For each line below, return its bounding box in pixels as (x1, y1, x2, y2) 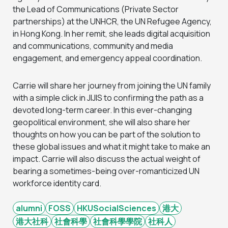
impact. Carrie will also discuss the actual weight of (13, 153, 201, 164)
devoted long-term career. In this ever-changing (13, 104, 192, 116)
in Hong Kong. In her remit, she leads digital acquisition (13, 27, 210, 39)
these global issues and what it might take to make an (13, 140, 210, 152)
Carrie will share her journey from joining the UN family (13, 79, 211, 91)
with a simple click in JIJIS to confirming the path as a (13, 92, 204, 103)
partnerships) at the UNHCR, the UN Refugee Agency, (13, 15, 212, 27)
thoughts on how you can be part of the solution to (13, 128, 201, 140)
